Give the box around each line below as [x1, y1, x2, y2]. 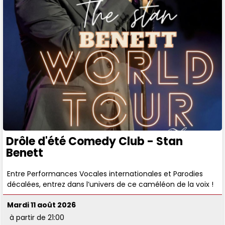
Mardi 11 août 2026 [7, 200, 76, 210]
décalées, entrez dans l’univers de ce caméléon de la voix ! [7, 179, 214, 190]
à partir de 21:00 [10, 212, 65, 223]
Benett [6, 145, 43, 161]
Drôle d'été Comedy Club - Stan [6, 133, 183, 149]
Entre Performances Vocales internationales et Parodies [7, 169, 203, 179]
